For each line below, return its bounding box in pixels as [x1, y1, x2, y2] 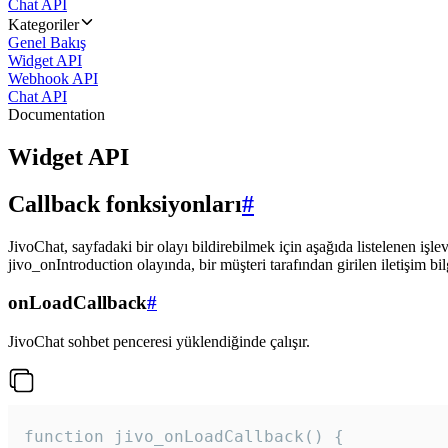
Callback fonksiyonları [8, 190, 242, 217]
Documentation [8, 106, 105, 123]
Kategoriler [8, 16, 79, 33]
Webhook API [8, 70, 98, 87]
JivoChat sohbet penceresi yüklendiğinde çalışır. [8, 333, 310, 351]
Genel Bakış [8, 34, 86, 51]
